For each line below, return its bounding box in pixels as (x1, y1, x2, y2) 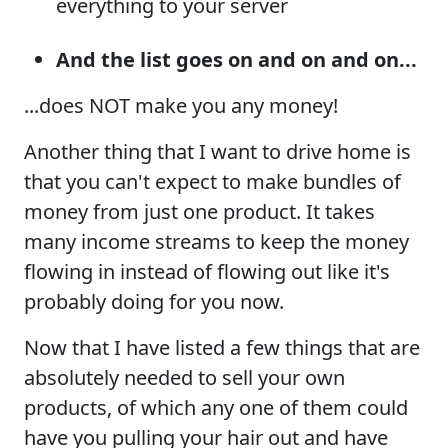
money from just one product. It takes (24, 197, 375, 225)
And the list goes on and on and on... (56, 45, 417, 73)
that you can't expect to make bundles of (24, 167, 401, 195)
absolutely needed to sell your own (24, 363, 345, 391)
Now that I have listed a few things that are (24, 333, 420, 361)
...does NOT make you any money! (24, 91, 338, 119)
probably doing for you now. (24, 287, 284, 315)
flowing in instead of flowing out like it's (24, 257, 390, 285)
